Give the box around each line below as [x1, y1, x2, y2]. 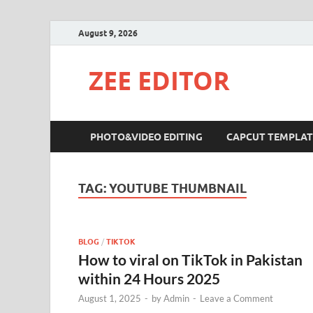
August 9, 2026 [78, 27, 138, 38]
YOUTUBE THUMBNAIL [109, 181, 247, 196]
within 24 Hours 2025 [78, 269, 220, 287]
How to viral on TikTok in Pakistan [78, 250, 303, 268]
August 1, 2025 [78, 292, 141, 304]
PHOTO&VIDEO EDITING [90, 131, 203, 143]
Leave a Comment [200, 292, 273, 304]
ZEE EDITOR [89, 64, 230, 98]
